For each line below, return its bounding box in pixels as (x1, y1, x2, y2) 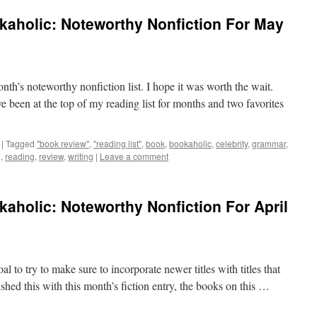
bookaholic (169, 137, 212, 149)
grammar (252, 137, 286, 149)
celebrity (216, 137, 248, 149)
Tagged (6, 137, 35, 149)
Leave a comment (100, 150, 168, 162)
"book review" (37, 137, 89, 149)
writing (68, 150, 93, 162)
